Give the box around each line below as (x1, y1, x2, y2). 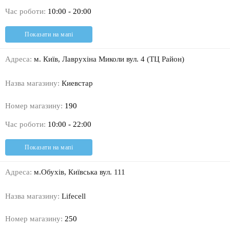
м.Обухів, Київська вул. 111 (32, 168, 125, 177)
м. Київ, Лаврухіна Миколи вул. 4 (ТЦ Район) (32, 55, 184, 64)
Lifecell (60, 192, 86, 201)
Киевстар (60, 79, 93, 88)
